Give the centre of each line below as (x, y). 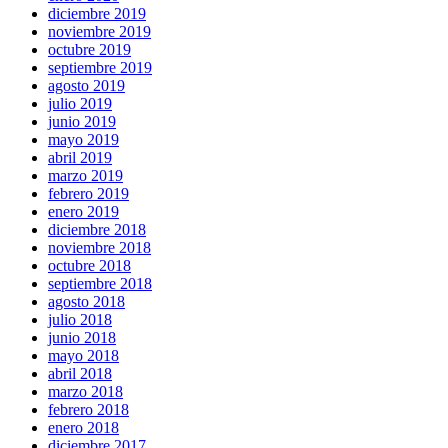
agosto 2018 (86, 301)
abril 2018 (80, 373)
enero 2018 (83, 427)
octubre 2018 (89, 265)
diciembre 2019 (97, 13)
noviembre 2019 (99, 31)
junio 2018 (82, 337)
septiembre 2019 (100, 67)
